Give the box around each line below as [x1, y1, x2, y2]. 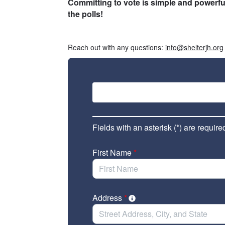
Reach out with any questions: [68, 42, 165, 52]
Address [92, 192, 124, 203]
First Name [92, 147, 134, 158]
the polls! [68, 8, 103, 20]
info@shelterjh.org [165, 42, 223, 52]
